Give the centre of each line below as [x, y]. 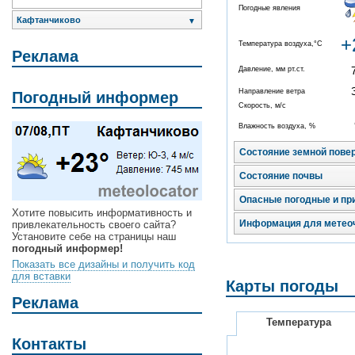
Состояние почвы [281, 176]
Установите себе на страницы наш [94, 237]
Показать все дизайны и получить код [103, 265]
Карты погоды [282, 286]
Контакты [49, 344]
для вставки [41, 277]
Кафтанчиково [49, 20]
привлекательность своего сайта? [94, 225]
